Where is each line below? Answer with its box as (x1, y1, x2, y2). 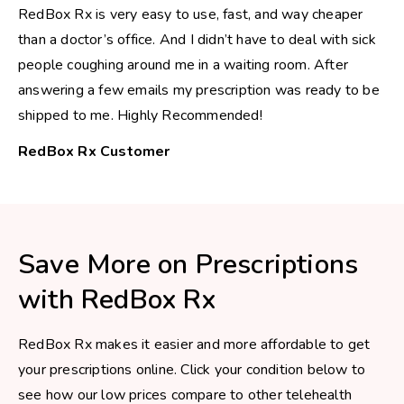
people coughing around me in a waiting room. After (18, 55, 349, 75)
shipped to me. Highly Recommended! (18, 106, 262, 125)
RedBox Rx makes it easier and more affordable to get (18, 335, 371, 354)
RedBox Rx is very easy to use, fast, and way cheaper (18, 5, 363, 24)
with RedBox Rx (18, 281, 216, 318)
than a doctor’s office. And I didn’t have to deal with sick (18, 30, 376, 50)
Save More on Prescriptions (18, 246, 359, 283)
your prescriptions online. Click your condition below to (18, 360, 366, 380)
